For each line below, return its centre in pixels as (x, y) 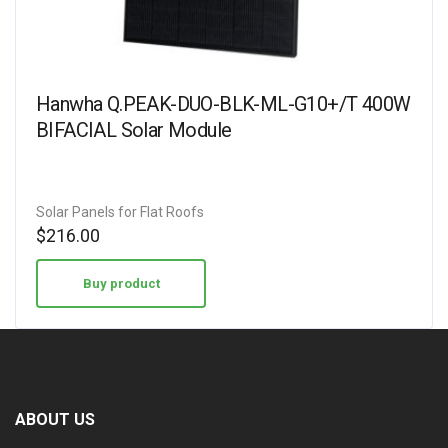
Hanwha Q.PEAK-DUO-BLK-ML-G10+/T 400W (223, 104)
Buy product (121, 283)
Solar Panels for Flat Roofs (120, 212)
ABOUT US (55, 419)
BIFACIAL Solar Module (134, 130)
